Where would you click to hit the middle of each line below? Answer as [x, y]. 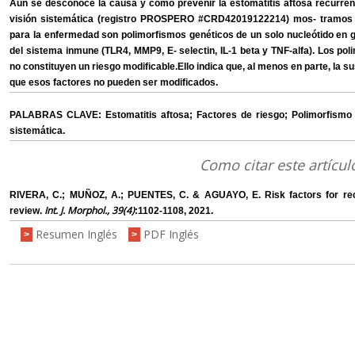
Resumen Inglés [77, 235]
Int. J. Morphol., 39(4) [90, 211]
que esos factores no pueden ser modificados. [114, 83]
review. [27, 211]
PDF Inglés [172, 235]
